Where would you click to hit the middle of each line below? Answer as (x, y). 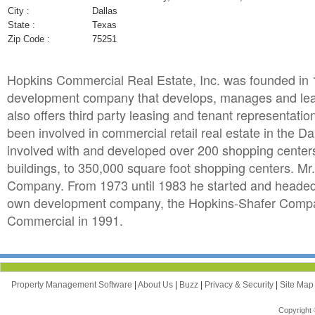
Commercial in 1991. (65, 220)
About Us (156, 284)
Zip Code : (29, 39)
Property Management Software (73, 284)
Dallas (105, 11)
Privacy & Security (240, 284)
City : (19, 11)
